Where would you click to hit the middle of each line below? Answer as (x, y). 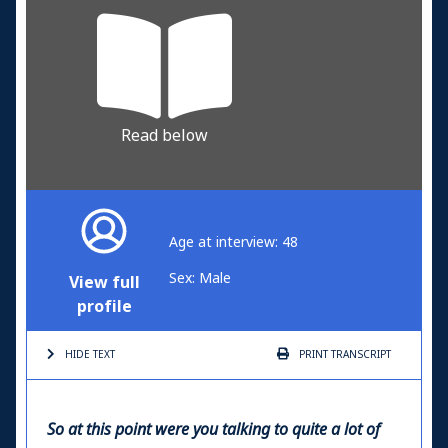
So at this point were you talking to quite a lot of (213, 429)
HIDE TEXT (90, 354)
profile (104, 306)
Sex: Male (200, 277)
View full (104, 282)
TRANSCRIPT (359, 354)
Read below (165, 135)
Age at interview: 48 (233, 241)
